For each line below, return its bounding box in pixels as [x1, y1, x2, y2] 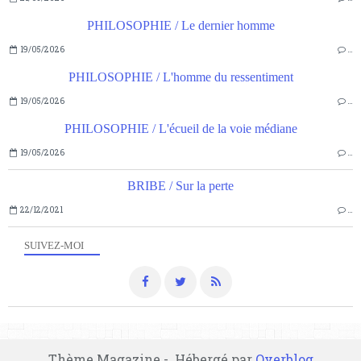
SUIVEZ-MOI [24, 239, 84, 252]
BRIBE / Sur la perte [127, 179, 234, 193]
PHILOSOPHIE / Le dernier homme [86, 19, 275, 33]
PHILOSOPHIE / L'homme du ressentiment [68, 70, 293, 85]
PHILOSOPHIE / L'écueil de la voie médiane [64, 122, 297, 136]
